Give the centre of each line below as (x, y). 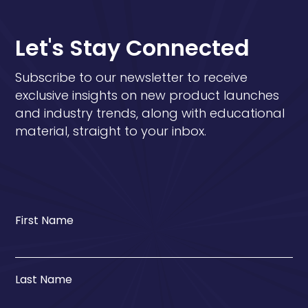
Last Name (44, 279)
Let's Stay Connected (133, 47)
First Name (45, 220)
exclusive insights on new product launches (147, 95)
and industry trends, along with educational (150, 113)
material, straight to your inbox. (111, 131)
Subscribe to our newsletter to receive (132, 77)
